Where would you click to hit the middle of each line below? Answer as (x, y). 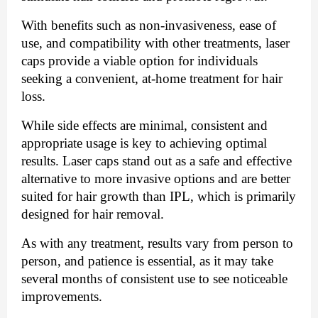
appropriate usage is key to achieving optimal (144, 143)
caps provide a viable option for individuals (139, 60)
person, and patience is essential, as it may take (147, 261)
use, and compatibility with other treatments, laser (155, 43)
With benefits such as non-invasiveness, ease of (149, 25)
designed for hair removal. (93, 214)
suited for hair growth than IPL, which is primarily (159, 196)
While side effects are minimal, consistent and (144, 125)
